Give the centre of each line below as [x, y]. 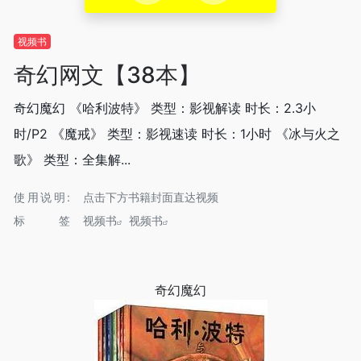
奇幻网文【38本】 [107, 75]
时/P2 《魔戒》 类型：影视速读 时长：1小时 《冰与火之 [177, 134]
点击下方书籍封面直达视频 [151, 197]
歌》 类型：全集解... [72, 160]
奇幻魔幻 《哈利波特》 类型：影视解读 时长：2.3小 [165, 108]
